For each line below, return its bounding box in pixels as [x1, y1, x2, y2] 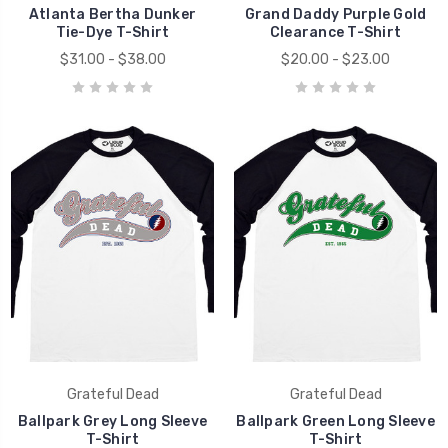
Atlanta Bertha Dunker [28, 5, 197, 23]
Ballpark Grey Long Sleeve [17, 412, 208, 430]
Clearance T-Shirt [269, 23, 402, 41]
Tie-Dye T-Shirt [55, 23, 170, 41]
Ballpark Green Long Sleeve [236, 412, 435, 430]
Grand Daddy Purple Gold [244, 5, 427, 23]
